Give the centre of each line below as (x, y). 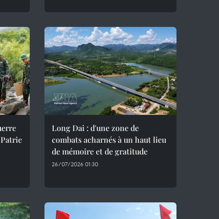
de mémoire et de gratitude (100, 151)
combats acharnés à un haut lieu (109, 140)
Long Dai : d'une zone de (95, 128)
